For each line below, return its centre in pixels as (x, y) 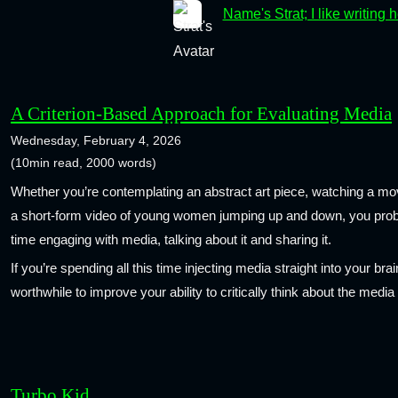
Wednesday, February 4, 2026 (96, 141)
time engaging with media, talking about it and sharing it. (171, 239)
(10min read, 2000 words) (84, 163)
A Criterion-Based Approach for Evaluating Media (201, 114)
